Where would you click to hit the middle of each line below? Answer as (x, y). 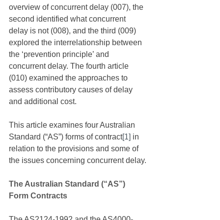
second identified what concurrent (68, 19)
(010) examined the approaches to (69, 78)
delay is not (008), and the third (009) (73, 31)
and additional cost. (44, 101)
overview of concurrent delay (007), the (77, 7)
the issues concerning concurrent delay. (78, 160)
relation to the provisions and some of (75, 149)
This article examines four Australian (73, 125)
